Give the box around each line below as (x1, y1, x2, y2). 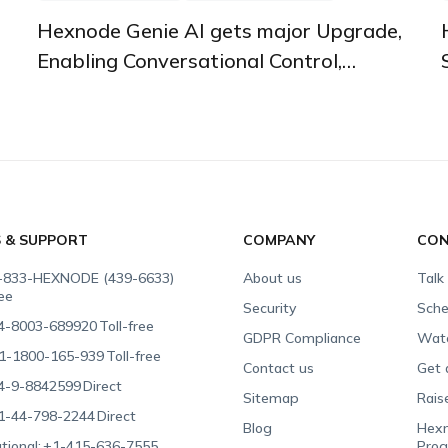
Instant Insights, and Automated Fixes (36, 77, 396, 103)
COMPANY (243, 230, 316, 249)
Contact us (243, 358, 315, 377)
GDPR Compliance (243, 328, 362, 347)
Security (243, 298, 297, 317)
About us (243, 268, 303, 287)
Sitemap (243, 388, 300, 407)
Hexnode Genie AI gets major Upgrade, (36, 17, 402, 43)
